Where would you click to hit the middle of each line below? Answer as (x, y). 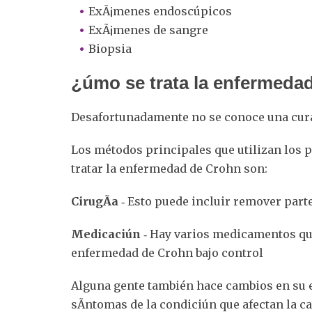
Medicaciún (106, 234)
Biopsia (111, 48)
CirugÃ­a (96, 201)
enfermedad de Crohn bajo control (167, 252)
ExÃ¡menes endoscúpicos (160, 11)
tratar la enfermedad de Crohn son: (169, 168)
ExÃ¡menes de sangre (148, 30)
